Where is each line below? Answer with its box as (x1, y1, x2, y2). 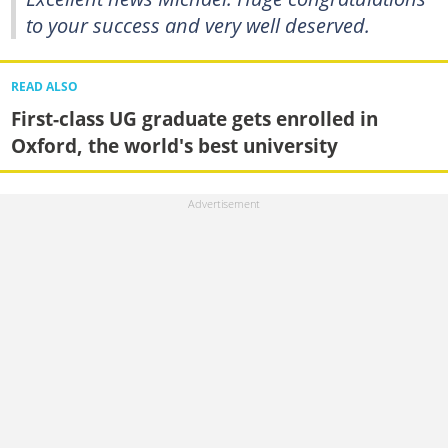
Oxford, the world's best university (10, 132, 338, 160)
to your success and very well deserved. (26, 11, 370, 39)
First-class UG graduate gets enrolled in (10, 105, 378, 133)
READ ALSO (10, 79, 78, 95)
